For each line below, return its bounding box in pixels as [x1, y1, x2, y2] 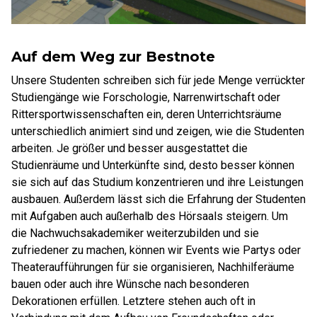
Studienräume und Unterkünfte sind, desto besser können [11, 158, 294, 172]
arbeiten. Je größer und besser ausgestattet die [11, 142, 248, 155]
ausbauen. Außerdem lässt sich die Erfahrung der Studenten [11, 192, 306, 206]
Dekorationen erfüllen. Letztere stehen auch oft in [11, 294, 255, 308]
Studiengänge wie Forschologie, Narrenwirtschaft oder [11, 91, 280, 104]
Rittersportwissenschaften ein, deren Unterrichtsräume [11, 108, 282, 121]
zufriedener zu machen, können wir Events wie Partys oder [11, 243, 301, 257]
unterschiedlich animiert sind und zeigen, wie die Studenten [11, 125, 304, 138]
